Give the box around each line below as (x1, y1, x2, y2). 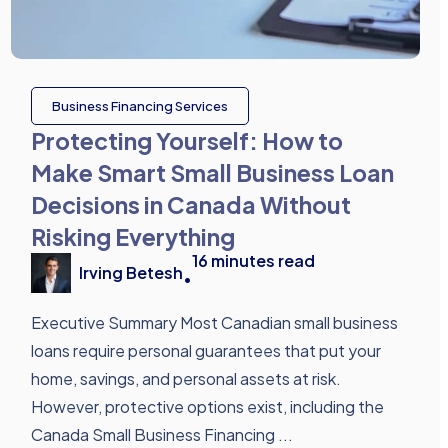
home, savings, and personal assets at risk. (30, 368, 341, 390)
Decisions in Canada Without (30, 190, 351, 220)
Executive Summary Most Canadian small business (30, 312, 398, 334)
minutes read (210, 250, 315, 272)
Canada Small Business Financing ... (30, 424, 293, 446)
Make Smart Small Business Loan (30, 158, 394, 188)
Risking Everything (30, 222, 235, 252)
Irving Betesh (78, 262, 183, 284)
